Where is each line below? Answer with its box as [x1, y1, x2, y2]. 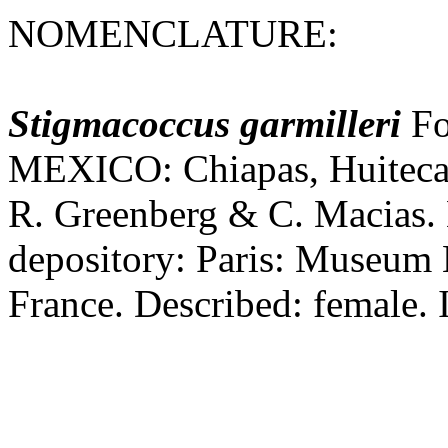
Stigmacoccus [8, 102, 230, 145]
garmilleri [240, 102, 401, 145]
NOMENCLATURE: [8, 12, 338, 55]
